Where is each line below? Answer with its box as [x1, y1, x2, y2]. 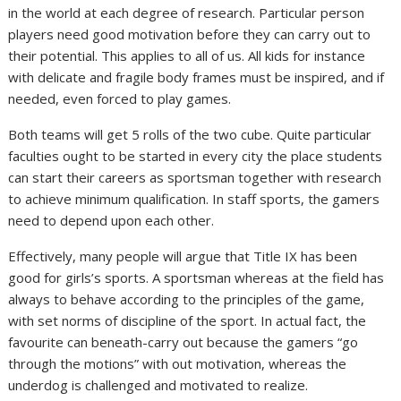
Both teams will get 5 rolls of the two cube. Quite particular [8, 124, 372, 143]
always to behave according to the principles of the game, [8, 289, 365, 308]
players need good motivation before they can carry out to [8, 24, 371, 43]
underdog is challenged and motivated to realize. [8, 375, 309, 394]
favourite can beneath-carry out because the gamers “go [8, 332, 359, 351]
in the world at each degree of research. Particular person [8, 3, 365, 21]
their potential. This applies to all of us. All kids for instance [8, 46, 366, 64]
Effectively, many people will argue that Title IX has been [8, 246, 358, 265]
